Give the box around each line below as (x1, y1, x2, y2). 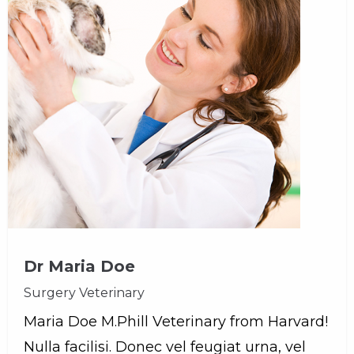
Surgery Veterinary (24, 285, 145, 300)
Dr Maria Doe (24, 257, 135, 276)
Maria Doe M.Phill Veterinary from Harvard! (24, 313, 328, 330)
